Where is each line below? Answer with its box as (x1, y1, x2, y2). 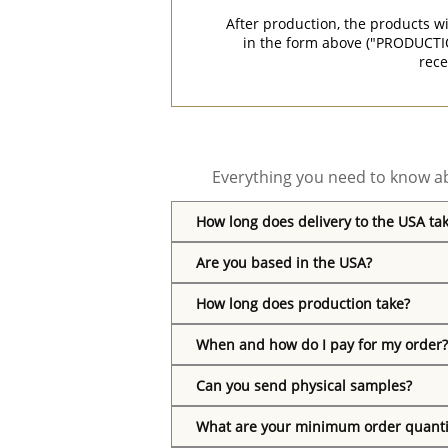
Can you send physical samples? (196, 376, 412, 395)
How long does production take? (196, 294, 410, 313)
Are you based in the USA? (196, 253, 372, 272)
